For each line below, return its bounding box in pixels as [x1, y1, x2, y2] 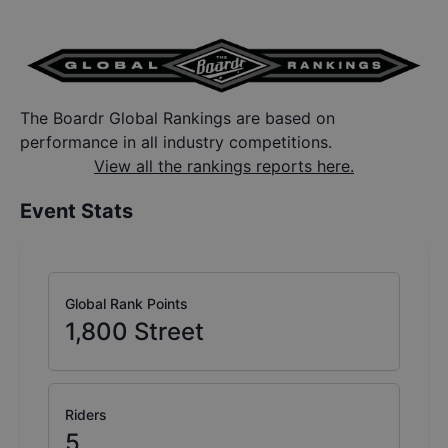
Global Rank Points [65, 295, 188, 313]
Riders [65, 406, 107, 424]
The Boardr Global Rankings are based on [20, 108, 335, 129]
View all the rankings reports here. [94, 156, 354, 177]
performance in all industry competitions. [20, 132, 332, 153]
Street [134, 317, 204, 347]
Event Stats [20, 199, 133, 224]
